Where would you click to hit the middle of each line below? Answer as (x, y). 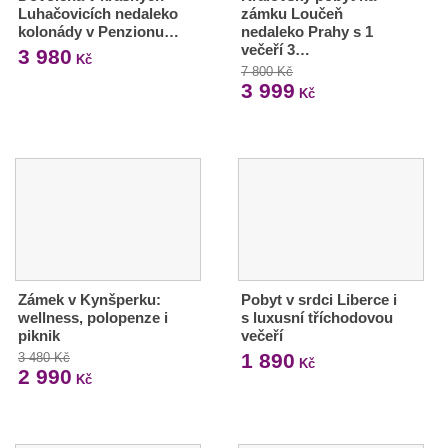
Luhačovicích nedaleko (98, 14)
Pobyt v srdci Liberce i (318, 300)
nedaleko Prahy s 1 (306, 32)
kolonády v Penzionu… (98, 32)
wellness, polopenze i (93, 318)
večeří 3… (275, 50)
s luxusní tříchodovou (316, 318)
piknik (39, 336)
